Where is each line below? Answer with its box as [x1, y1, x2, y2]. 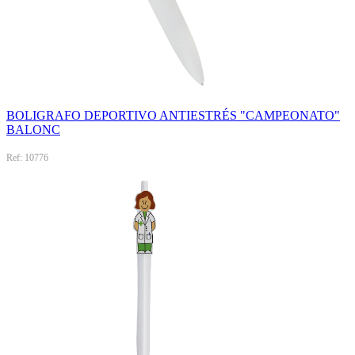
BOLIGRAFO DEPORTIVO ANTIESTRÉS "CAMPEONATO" [6, 108, 340, 122]
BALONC [6, 122, 60, 136]
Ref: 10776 [6, 151, 48, 163]
